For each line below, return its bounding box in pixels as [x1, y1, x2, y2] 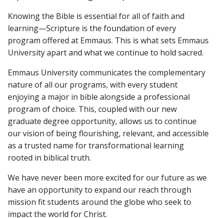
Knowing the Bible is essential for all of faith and [8, 11, 184, 21]
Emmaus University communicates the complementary [8, 67, 205, 78]
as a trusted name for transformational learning [8, 140, 184, 151]
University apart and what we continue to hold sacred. [8, 47, 203, 58]
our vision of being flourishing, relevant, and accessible [8, 128, 209, 139]
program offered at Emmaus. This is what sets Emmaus [8, 35, 209, 46]
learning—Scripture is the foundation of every [8, 23, 176, 34]
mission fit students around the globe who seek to [8, 197, 191, 207]
